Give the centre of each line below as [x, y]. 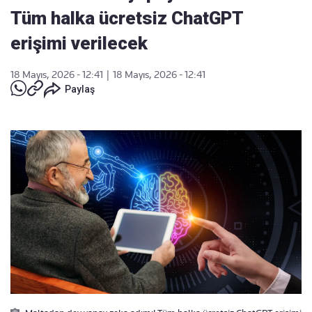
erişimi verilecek [79, 43]
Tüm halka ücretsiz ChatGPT [127, 18]
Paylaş [80, 89]
